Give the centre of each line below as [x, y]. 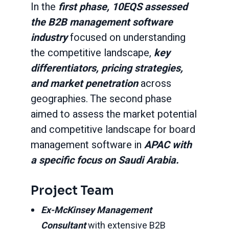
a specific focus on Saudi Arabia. [105, 160]
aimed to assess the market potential [114, 114]
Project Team [72, 191]
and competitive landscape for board [113, 130]
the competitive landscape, [92, 53]
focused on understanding [128, 38]
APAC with [168, 145]
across [155, 84]
